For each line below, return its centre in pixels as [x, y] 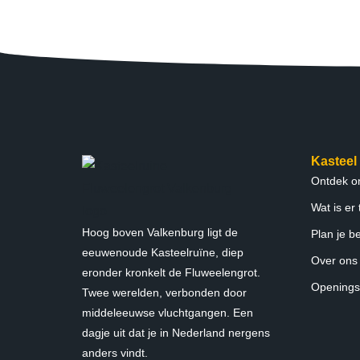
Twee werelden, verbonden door [164, 292]
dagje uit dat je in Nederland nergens [176, 333]
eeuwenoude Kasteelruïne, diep [163, 252]
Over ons [334, 260]
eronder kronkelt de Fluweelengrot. [171, 272]
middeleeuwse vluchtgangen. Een [168, 313]
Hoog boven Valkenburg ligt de [160, 232]
